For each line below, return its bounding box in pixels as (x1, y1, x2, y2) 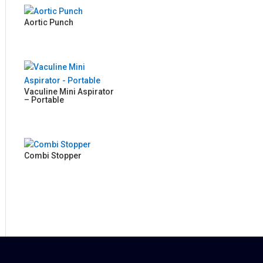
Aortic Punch (24, 18, 74, 28)
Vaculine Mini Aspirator (24, 86, 114, 96)
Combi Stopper (24, 150, 82, 160)
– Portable (24, 95, 65, 104)
